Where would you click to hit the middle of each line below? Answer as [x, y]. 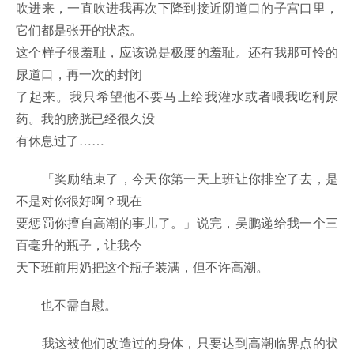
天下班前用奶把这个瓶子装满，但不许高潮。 [142, 267]
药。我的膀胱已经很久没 [85, 119]
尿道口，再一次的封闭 [79, 74]
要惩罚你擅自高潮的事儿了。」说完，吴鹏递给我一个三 [177, 223]
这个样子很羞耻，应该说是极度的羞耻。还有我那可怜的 [177, 52]
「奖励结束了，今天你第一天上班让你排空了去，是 [177, 179]
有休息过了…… [60, 141]
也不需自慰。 [66, 305]
